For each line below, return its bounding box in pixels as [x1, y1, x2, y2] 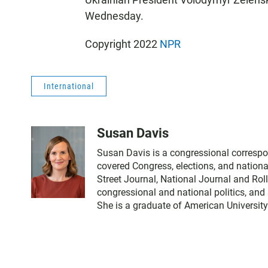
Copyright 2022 [85, 38, 160, 50]
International [44, 81, 94, 91]
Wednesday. [85, 10, 144, 22]
